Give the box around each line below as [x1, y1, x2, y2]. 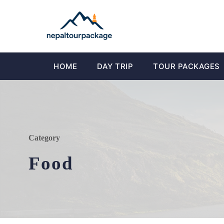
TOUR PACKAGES [153, 61, 220, 71]
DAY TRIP [97, 61, 133, 71]
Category [28, 133, 60, 142]
